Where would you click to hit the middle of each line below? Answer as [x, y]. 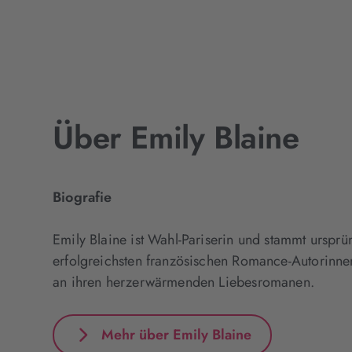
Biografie [82, 197]
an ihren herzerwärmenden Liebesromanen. [184, 282]
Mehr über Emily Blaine [176, 334]
